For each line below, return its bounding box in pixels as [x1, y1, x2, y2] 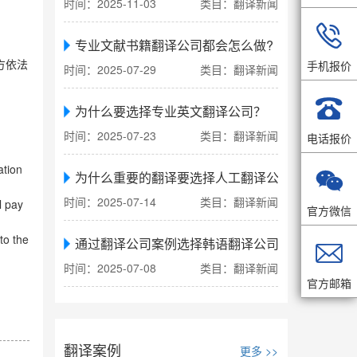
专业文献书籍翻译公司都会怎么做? [75, 36, 274, 55]
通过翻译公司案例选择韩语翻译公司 [75, 234, 280, 253]
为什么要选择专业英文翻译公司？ [75, 102, 267, 121]
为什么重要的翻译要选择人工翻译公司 [75, 168, 292, 187]
